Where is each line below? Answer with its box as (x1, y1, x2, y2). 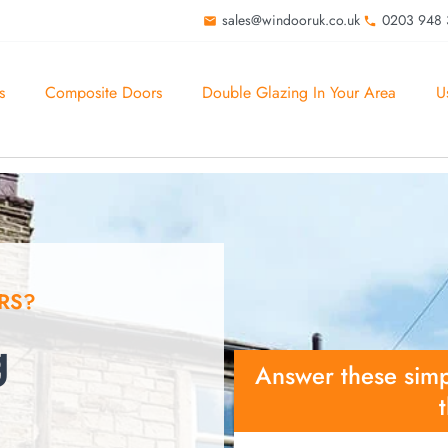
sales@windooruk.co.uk (221, 10, 360, 30)
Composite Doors (44, 80, 162, 104)
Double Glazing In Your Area (201, 80, 396, 104)
